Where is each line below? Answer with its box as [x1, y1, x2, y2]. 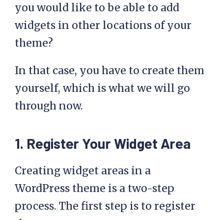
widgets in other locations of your [15, 19, 192, 32]
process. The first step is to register [15, 199, 195, 213]
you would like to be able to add [15, 1, 179, 15]
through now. [15, 99, 83, 113]
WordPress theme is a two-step [15, 182, 174, 195]
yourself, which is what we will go [15, 82, 190, 95]
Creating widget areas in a [15, 164, 151, 178]
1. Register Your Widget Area [15, 135, 191, 152]
